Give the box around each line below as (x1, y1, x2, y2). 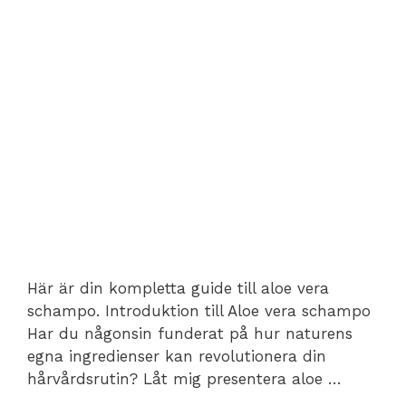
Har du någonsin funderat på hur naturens (27, 324, 353, 343)
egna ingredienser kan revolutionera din (27, 347, 326, 366)
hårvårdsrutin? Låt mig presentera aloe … (27, 370, 342, 389)
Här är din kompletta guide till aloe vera (27, 279, 329, 298)
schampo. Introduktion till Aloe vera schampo (27, 302, 371, 321)
